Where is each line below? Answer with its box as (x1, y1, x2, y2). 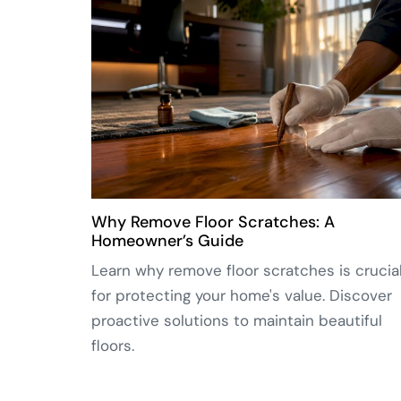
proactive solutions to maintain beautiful (91, 310, 382, 330)
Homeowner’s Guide (91, 229, 243, 252)
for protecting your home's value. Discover (91, 285, 392, 305)
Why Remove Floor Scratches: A (91, 210, 335, 233)
